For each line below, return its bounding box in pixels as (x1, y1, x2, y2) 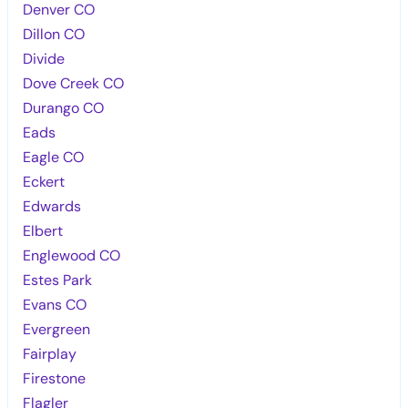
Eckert (23, 171, 66, 191)
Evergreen (23, 319, 91, 339)
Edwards (23, 196, 82, 216)
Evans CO (23, 294, 87, 314)
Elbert (23, 220, 64, 240)
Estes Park (23, 270, 93, 290)
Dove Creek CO (23, 73, 125, 93)
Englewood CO (23, 245, 121, 265)
